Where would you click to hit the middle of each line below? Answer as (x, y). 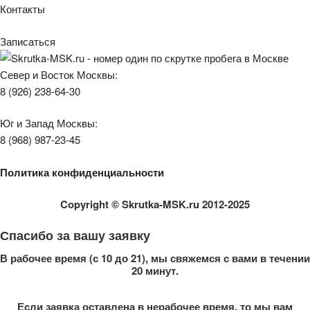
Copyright (84, 204)
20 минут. (155, 271)
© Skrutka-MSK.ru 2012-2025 (181, 204)
